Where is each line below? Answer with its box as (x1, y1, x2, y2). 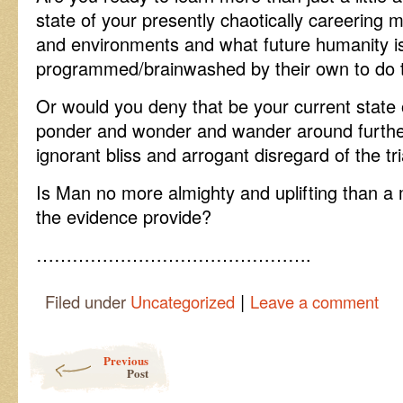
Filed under (45, 290, 130, 313)
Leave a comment (250, 290, 379, 313)
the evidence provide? (36, 203, 211, 229)
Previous (103, 352, 148, 369)
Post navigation (27, 340, 114, 358)
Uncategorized (130, 290, 235, 313)
